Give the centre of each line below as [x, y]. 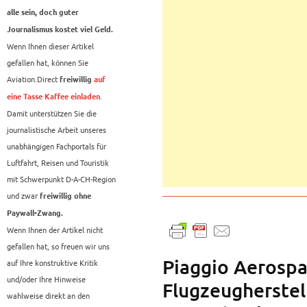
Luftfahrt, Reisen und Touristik [58, 163]
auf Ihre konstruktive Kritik [52, 263]
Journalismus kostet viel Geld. [60, 30]
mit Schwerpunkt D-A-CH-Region [61, 179]
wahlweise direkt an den [48, 296]
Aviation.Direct [32, 79]
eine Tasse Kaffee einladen [53, 97]
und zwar [23, 196]
